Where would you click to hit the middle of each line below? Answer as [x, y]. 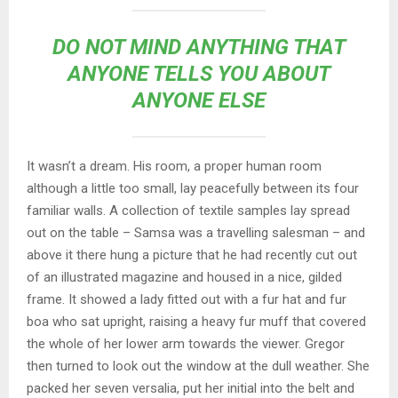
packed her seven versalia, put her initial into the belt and [191, 388]
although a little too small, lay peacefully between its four [193, 188]
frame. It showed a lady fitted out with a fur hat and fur [187, 299]
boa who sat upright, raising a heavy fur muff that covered [196, 321]
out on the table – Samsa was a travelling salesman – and [196, 232]
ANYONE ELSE [199, 100]
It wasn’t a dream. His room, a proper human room [174, 166]
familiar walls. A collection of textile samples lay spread [188, 210]
